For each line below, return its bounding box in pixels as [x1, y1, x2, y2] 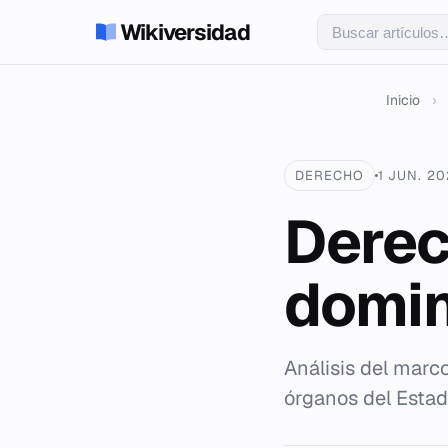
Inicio [386, 91, 420, 109]
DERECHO [295, 167, 365, 184]
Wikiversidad [120, 18, 250, 46]
